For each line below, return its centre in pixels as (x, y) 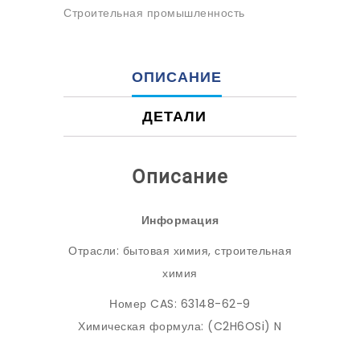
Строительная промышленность (154, 13)
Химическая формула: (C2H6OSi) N (180, 327)
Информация (180, 221)
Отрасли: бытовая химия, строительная (180, 251)
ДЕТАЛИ (174, 117)
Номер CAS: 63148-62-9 (180, 304)
